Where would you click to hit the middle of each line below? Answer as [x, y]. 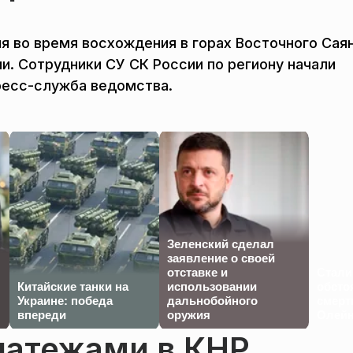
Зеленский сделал [221, 243]
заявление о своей [221, 258]
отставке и [197, 272]
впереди [42, 314]
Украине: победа [65, 300]
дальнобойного [212, 300]
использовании [212, 286]
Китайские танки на [73, 286]
